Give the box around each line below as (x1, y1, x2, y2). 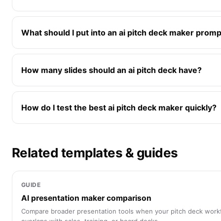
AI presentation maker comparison (21, 193, 151, 203)
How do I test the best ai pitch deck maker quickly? (21, 102, 217, 112)
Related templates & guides (12, 145, 178, 161)
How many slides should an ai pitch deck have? (21, 65, 202, 75)
